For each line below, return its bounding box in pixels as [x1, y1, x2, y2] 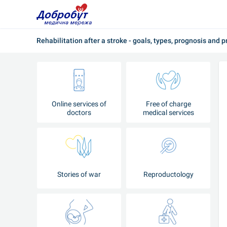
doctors [67, 108, 91, 117]
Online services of [52, 100, 106, 108]
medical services [142, 108, 194, 117]
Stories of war [57, 170, 101, 178]
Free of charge [145, 100, 191, 108]
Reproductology [143, 170, 194, 178]
